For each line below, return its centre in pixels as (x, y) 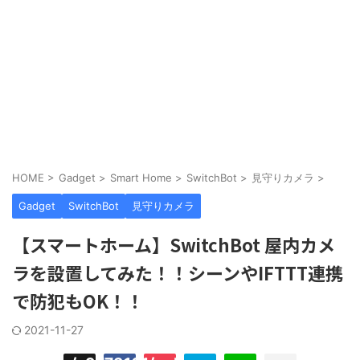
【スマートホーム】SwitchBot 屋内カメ (174, 244)
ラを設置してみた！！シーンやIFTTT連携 (178, 272)
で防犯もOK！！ (78, 301)
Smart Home (141, 178)
